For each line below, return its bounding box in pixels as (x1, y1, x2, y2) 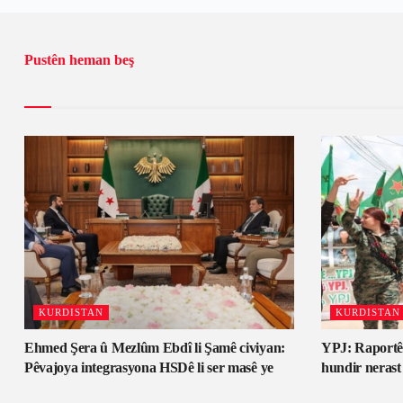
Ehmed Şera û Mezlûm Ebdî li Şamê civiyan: (24, 339, 285, 355)
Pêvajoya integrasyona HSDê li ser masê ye (24, 359, 273, 375)
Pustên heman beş (24, 52, 134, 68)
